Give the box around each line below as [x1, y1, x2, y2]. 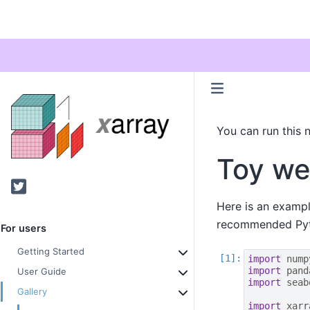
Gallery [17, 286, 47, 298]
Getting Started [17, 246, 84, 257]
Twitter [10, 177, 55, 194]
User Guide [17, 266, 66, 277]
